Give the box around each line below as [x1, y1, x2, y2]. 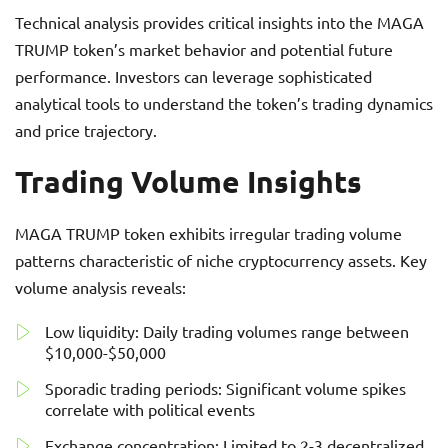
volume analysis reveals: [15, 277, 186, 297]
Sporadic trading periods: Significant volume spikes [45, 378, 406, 398]
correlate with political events [45, 399, 255, 419]
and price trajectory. [15, 120, 157, 140]
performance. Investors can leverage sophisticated [15, 66, 372, 86]
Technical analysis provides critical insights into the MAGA [15, 12, 424, 32]
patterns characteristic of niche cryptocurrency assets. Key [15, 250, 427, 270]
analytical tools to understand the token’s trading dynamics [15, 93, 433, 113]
